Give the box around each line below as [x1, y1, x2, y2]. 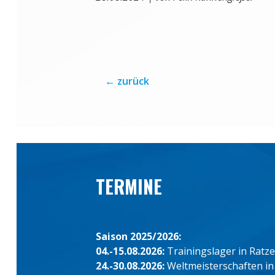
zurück [117, 74, 149, 88]
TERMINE [95, 172, 162, 201]
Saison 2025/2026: [95, 230, 181, 244]
